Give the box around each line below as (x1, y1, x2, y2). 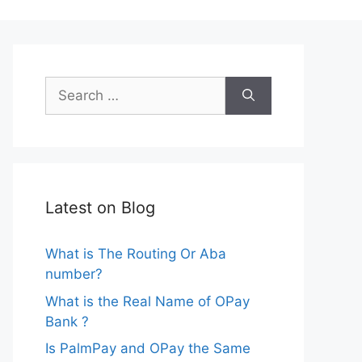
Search (44, 78, 90, 94)
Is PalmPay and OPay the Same (45, 340, 250, 356)
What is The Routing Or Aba (45, 246, 226, 262)
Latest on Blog (45, 198, 155, 217)
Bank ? (45, 313, 89, 330)
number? (45, 266, 103, 282)
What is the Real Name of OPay (45, 293, 250, 309)
